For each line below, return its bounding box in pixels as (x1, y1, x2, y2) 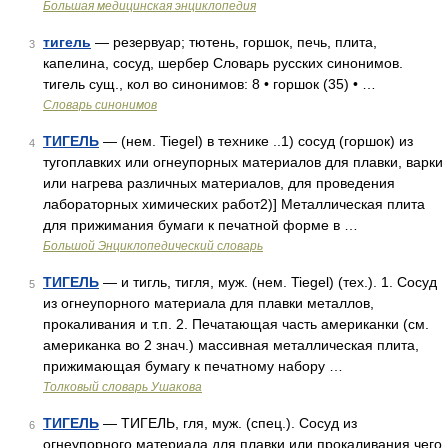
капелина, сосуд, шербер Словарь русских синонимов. (43, 55, 403, 71)
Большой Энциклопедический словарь (43, 239, 263, 253)
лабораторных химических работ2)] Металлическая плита (43, 196, 425, 212)
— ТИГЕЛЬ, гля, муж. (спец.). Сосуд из (99, 415, 357, 431)
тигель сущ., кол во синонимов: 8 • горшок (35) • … (43, 76, 376, 92)
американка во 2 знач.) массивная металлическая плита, (43, 337, 419, 353)
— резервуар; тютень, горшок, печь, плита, (91, 34, 377, 50)
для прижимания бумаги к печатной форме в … (43, 217, 358, 233)
